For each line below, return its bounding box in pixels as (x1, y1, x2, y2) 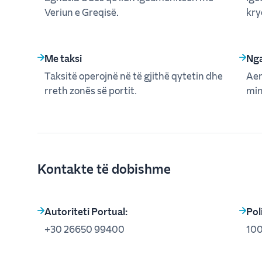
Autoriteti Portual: (44, 205, 127, 218)
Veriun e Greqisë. (44, 5, 119, 18)
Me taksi (44, 51, 82, 64)
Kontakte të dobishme (37, 160, 171, 177)
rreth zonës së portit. (44, 84, 137, 96)
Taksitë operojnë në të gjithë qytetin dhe (44, 69, 223, 82)
